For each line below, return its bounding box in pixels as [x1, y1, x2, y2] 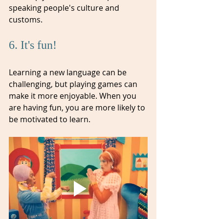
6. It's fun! [9, 38, 60, 51]
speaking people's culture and [9, 2, 121, 13]
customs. [9, 14, 43, 25]
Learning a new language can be [9, 66, 129, 78]
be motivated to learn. [9, 113, 90, 125]
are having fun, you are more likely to [9, 102, 147, 113]
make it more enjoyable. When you [9, 90, 138, 101]
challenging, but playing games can [9, 78, 139, 89]
